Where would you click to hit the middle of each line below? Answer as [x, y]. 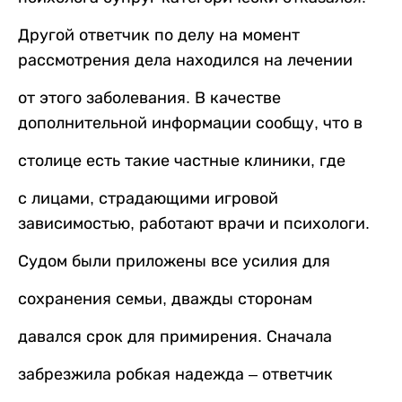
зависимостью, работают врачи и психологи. [194, 224]
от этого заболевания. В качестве [149, 98]
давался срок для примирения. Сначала [175, 337]
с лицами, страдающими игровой [148, 199]
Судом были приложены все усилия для [174, 262]
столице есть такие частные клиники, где [182, 161]
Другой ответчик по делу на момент [159, 35]
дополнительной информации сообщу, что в [190, 123]
